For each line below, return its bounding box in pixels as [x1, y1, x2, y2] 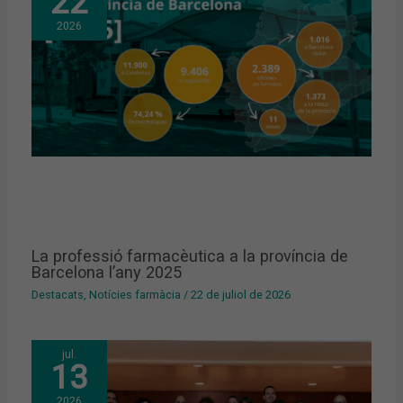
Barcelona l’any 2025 [31, 263, 183, 282]
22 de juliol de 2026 [191, 288, 291, 302]
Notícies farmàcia [89, 288, 182, 302]
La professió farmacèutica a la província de [31, 246, 349, 266]
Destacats [31, 288, 85, 302]
